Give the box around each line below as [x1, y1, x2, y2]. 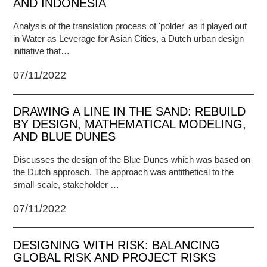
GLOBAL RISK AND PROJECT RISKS [13, 251, 216, 264]
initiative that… [13, 46, 70, 56]
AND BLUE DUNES [13, 130, 116, 143]
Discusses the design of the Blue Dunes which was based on [13, 154, 251, 164]
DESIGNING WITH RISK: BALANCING [13, 238, 221, 252]
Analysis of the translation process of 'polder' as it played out [13, 21, 247, 31]
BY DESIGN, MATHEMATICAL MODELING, [13, 117, 247, 131]
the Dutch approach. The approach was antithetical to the [13, 167, 234, 177]
